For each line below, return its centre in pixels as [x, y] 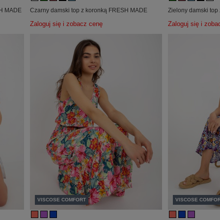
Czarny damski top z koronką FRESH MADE [89, 11]
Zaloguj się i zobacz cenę [67, 24]
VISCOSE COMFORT [62, 199]
